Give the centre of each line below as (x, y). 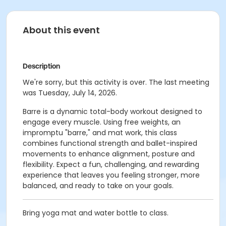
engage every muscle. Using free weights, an (102, 122)
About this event (61, 30)
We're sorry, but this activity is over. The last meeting (116, 82)
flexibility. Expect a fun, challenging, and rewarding (111, 164)
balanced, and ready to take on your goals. (98, 186)
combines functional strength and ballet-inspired (110, 143)
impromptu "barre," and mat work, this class (100, 133)
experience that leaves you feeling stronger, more (111, 175)
